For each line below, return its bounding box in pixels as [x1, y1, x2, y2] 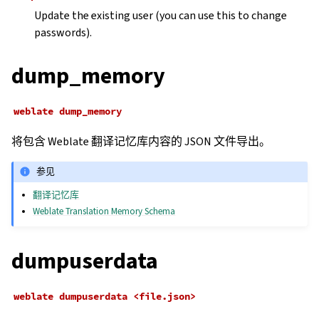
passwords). [34, 24, 92, 40]
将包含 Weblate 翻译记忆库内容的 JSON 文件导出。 [11, 133, 271, 149]
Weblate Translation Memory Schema [33, 204, 176, 217]
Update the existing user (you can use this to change [34, 7, 287, 23]
